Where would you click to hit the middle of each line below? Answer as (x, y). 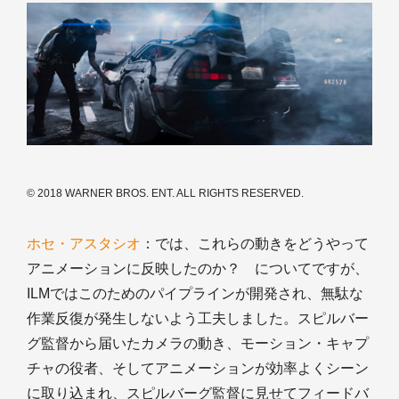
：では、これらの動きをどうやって (255, 244)
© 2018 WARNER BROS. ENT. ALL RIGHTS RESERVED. (165, 194)
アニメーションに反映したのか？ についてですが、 (198, 269)
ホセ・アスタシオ (84, 244)
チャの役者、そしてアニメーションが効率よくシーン (198, 369)
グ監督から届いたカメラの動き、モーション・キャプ (198, 344)
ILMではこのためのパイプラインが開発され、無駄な (195, 294)
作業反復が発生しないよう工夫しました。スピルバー (198, 319)
